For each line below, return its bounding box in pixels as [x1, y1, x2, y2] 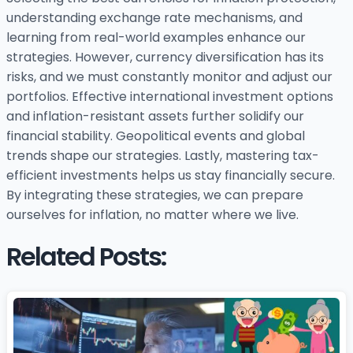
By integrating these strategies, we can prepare [6, 186, 303, 205]
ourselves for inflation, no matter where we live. [6, 206, 299, 225]
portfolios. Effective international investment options [6, 87, 333, 106]
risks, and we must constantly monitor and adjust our [6, 68, 333, 87]
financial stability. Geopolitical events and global [6, 127, 305, 146]
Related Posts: [6, 238, 166, 274]
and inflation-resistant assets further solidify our [6, 107, 304, 126]
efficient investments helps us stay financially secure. [6, 166, 335, 185]
